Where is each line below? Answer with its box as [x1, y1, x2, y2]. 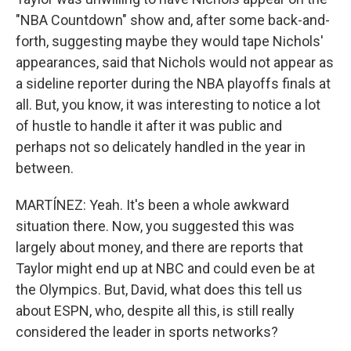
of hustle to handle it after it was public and [16, 118, 282, 134]
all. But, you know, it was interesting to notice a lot [16, 96, 320, 113]
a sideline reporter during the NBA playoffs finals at [16, 75, 331, 92]
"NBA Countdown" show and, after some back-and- [16, 12, 330, 28]
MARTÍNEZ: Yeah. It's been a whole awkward [16, 197, 289, 213]
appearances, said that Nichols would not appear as [16, 54, 334, 71]
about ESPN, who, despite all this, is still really [16, 302, 295, 319]
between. [16, 160, 74, 176]
